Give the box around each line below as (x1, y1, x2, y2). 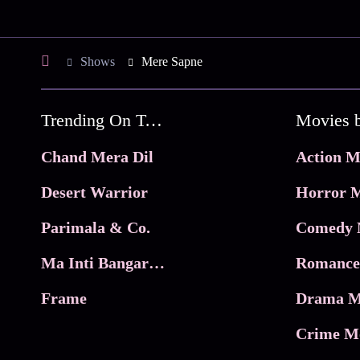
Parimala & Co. (41, 219, 151, 237)
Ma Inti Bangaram (149, 254, 166, 272)
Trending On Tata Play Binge (145, 110, 163, 131)
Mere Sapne (141, 55, 203, 69)
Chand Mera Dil (41, 148, 154, 166)
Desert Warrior (41, 183, 149, 202)
